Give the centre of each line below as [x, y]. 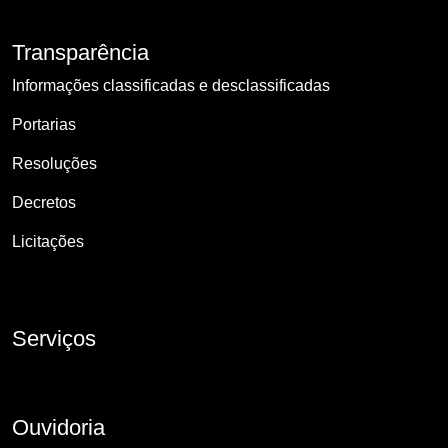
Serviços [54, 339]
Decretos [44, 203]
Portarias [44, 125]
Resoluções [54, 164]
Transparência [80, 53]
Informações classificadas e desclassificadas [171, 86]
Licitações [48, 242]
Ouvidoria [58, 428]
